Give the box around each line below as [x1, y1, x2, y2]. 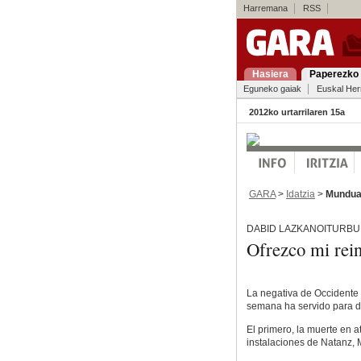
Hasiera [251, 68, 288, 80]
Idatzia [285, 188, 315, 200]
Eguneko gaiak [243, 84, 301, 93]
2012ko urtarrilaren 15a [248, 107, 345, 117]
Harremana [243, 3, 288, 13]
